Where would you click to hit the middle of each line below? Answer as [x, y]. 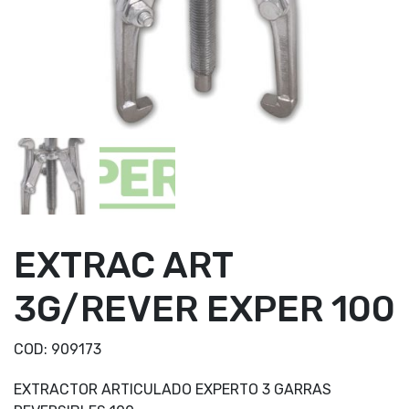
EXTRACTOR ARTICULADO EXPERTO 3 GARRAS [173, 389]
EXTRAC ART [123, 265]
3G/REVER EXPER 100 [204, 309]
